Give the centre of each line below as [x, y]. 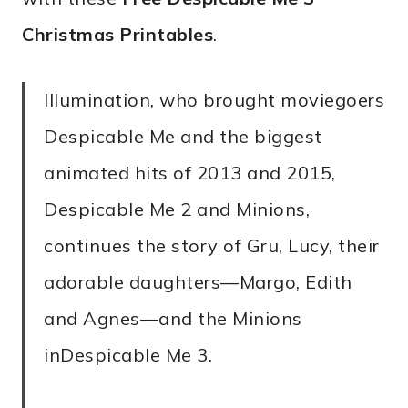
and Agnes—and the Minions [173, 318]
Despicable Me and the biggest [183, 136]
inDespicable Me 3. [128, 354]
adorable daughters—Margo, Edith [198, 281]
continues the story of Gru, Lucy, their [212, 245]
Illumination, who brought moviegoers [214, 99]
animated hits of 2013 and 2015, [190, 172]
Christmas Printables [117, 34]
